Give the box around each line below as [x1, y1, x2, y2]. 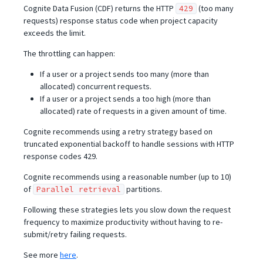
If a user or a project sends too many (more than [40, 69, 209, 79]
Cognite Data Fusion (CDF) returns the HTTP [23, 3, 176, 14]
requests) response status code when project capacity [23, 15, 218, 26]
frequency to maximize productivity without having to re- [23, 217, 222, 227]
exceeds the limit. [23, 28, 86, 38]
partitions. [124, 184, 162, 194]
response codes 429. [23, 151, 97, 161]
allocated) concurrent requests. [40, 81, 151, 92]
